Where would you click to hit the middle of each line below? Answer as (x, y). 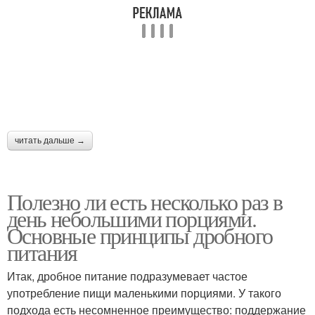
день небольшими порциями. (131, 219)
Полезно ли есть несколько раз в (145, 202)
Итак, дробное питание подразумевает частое (127, 276)
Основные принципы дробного (140, 236)
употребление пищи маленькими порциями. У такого (144, 293)
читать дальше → (50, 141)
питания (42, 252)
